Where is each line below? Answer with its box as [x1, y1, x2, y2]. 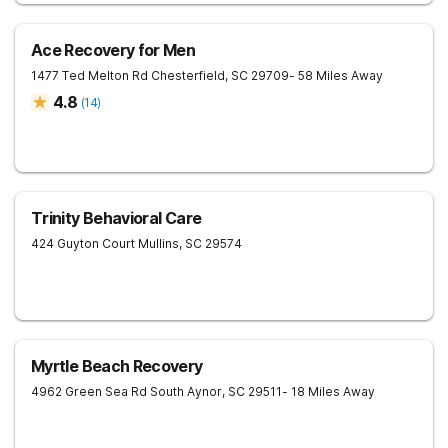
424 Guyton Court [31, 236, 135, 251]
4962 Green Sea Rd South [31, 384, 184, 399]
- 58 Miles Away [289, 68, 383, 83]
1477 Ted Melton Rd [31, 68, 148, 83]
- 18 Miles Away [282, 384, 375, 399]
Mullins [138, 236, 179, 251]
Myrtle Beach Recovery [31, 356, 203, 376]
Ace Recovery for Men [31, 40, 196, 60]
